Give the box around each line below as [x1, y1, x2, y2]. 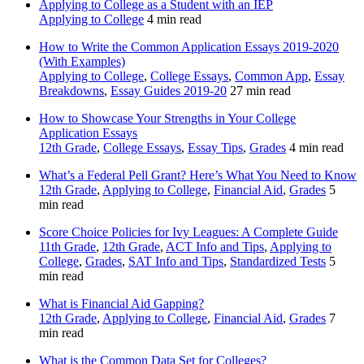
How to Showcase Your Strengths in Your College [39, 111, 296, 126]
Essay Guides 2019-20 [110, 84, 227, 98]
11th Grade [39, 240, 96, 254]
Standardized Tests [230, 254, 326, 269]
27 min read [230, 84, 291, 98]
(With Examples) [39, 54, 125, 69]
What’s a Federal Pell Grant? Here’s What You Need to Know [39, 168, 357, 183]
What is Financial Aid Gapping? [39, 297, 204, 311]
